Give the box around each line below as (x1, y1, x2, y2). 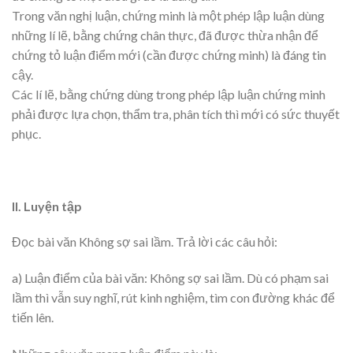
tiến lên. (12, 310, 54, 325)
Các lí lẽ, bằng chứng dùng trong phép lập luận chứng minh (12, 86, 325, 102)
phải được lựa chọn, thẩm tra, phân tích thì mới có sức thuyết (12, 106, 340, 121)
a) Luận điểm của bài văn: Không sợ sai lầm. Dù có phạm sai (12, 270, 329, 286)
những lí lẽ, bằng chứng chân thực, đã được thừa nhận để (12, 27, 318, 43)
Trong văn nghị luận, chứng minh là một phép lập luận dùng (12, 7, 325, 23)
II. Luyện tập (12, 198, 82, 214)
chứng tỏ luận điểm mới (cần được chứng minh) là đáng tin (12, 46, 326, 62)
